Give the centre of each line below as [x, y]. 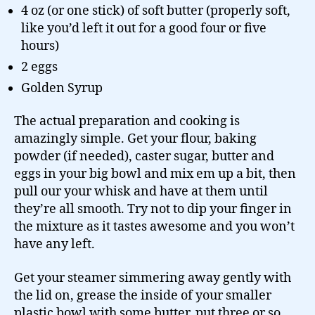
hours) [40, 46]
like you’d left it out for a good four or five [144, 28]
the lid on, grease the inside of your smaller [143, 295]
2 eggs [39, 67]
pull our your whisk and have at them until [141, 192]
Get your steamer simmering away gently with [153, 278]
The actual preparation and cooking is [127, 121]
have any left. [54, 244]
